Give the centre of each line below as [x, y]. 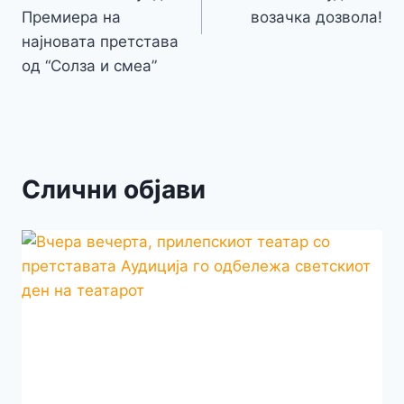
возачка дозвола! [317, 18]
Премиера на [71, 18]
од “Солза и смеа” [89, 66]
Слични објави [114, 190]
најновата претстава [100, 42]
